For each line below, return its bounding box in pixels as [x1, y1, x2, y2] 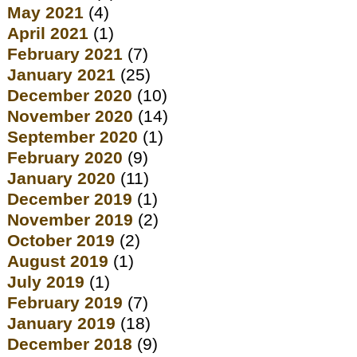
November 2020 [7, 107, 134, 127]
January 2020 [7, 169, 116, 189]
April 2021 [7, 24, 89, 44]
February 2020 [7, 148, 124, 168]
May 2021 [7, 3, 84, 23]
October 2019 [7, 231, 116, 251]
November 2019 [7, 210, 134, 230]
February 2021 [7, 45, 124, 65]
